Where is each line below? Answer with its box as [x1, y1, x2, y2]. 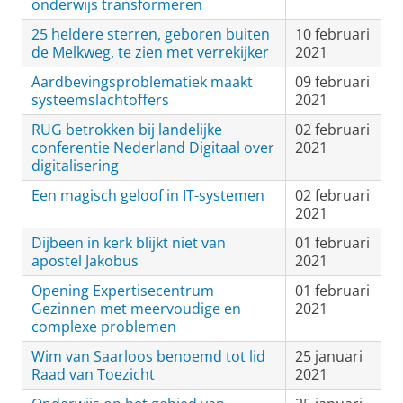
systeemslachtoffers [31, 90, 169, 110]
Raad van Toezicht [31, 364, 155, 384]
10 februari [295, 24, 370, 44]
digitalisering [31, 156, 119, 175]
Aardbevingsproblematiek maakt [31, 72, 253, 92]
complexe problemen [31, 317, 176, 336]
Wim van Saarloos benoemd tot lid [31, 346, 265, 366]
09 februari [295, 72, 370, 92]
